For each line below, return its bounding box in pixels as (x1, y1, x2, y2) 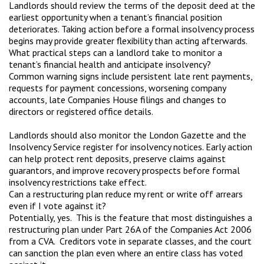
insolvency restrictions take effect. (9, 176, 147, 188)
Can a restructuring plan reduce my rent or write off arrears (9, 188, 243, 200)
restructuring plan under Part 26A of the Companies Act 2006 (9, 223, 252, 235)
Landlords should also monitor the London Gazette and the (9, 129, 246, 141)
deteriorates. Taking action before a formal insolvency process (9, 23, 255, 35)
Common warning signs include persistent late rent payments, (9, 70, 252, 82)
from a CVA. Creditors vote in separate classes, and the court (9, 235, 252, 247)
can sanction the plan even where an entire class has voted (9, 247, 243, 259)
